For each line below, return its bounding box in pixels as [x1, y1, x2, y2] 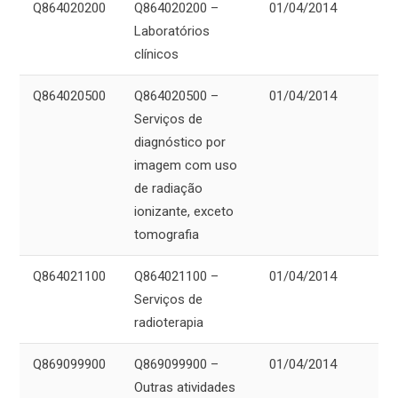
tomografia [134, 227, 199, 243]
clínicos [134, 46, 179, 63]
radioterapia [134, 314, 203, 331]
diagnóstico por [134, 134, 226, 151]
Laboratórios [134, 23, 210, 40]
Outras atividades [134, 379, 235, 396]
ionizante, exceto [134, 203, 234, 220]
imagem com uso [134, 157, 237, 174]
